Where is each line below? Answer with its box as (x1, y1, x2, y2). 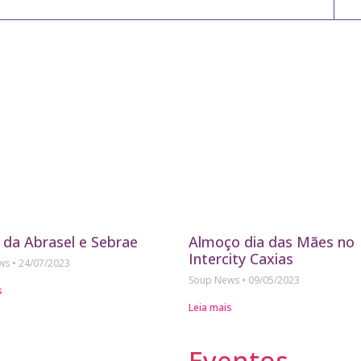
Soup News (189, 273, 242, 288)
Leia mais (189, 301, 232, 315)
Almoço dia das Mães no (189, 232, 355, 252)
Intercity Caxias (189, 249, 293, 269)
